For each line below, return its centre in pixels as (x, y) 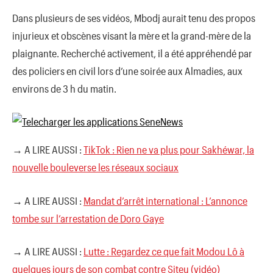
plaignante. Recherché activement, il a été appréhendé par (132, 53)
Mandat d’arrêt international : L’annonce (165, 200)
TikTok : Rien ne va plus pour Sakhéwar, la (169, 150)
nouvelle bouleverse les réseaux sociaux (95, 167)
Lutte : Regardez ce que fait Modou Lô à (164, 251)
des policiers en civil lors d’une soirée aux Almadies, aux (127, 70)
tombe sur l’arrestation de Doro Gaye (88, 218)
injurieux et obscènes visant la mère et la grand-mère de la (132, 35)
